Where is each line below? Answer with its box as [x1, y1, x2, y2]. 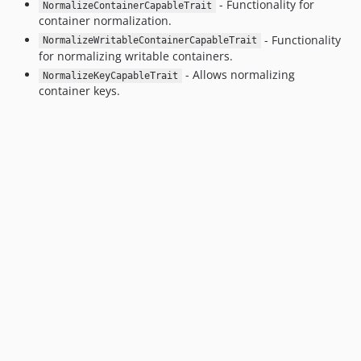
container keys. [39, 83, 120, 98]
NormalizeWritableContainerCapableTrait [42, 35, 257, 47]
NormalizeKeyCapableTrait [42, 70, 178, 81]
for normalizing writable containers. [39, 48, 233, 64]
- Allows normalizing [181, 67, 295, 82]
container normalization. [39, 13, 172, 28]
